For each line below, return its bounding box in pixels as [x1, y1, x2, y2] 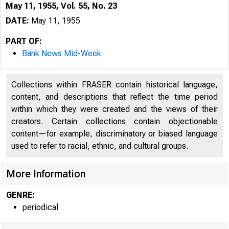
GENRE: [6, 190, 35, 200]
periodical [22, 202, 58, 212]
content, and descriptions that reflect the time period [11, 92, 218, 102]
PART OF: [6, 36, 42, 46]
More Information [6, 168, 85, 180]
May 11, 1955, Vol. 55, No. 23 [6, 1, 117, 11]
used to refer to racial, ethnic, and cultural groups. [11, 141, 188, 151]
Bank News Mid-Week [22, 49, 101, 58]
